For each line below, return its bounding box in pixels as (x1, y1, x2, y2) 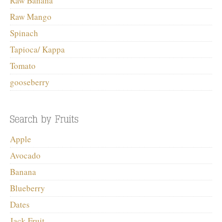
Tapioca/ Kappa (10, 43, 65, 55)
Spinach (10, 27, 38, 39)
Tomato (10, 59, 36, 71)
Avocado (10, 149, 41, 161)
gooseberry (10, 76, 50, 88)
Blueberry (10, 182, 45, 194)
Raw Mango (10, 10, 52, 22)
